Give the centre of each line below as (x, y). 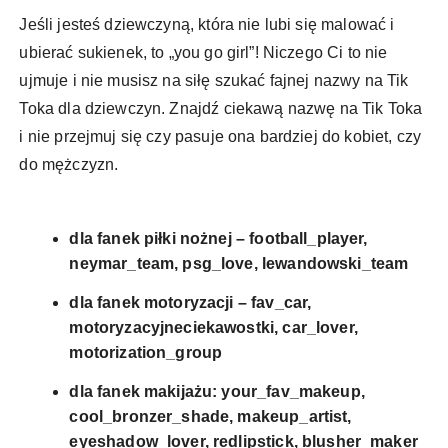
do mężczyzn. (71, 165)
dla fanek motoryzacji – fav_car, (190, 303)
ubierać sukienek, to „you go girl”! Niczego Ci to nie (203, 53)
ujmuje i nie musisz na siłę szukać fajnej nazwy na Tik (214, 81)
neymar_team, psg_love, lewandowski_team (239, 264)
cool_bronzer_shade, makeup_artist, (210, 417)
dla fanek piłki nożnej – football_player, (218, 239)
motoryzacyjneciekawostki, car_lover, (213, 328)
